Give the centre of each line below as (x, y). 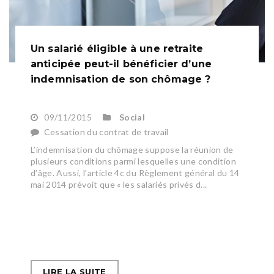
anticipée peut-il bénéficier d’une (121, 64)
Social (132, 117)
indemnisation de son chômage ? (121, 80)
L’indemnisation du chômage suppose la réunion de (132, 150)
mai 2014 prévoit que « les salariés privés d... (119, 185)
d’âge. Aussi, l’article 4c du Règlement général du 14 (135, 173)
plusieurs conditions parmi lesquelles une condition (133, 161)
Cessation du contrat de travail (106, 132)
